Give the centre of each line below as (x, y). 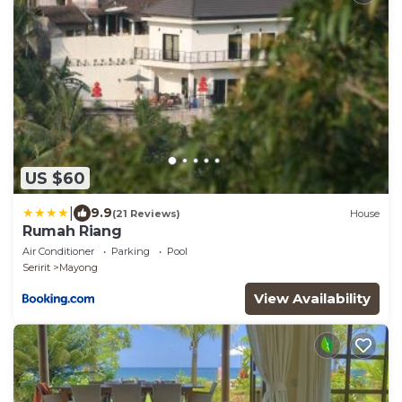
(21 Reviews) (146, 213)
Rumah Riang (72, 232)
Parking (131, 252)
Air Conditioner (58, 252)
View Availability (312, 299)
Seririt (36, 268)
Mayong (79, 268)
